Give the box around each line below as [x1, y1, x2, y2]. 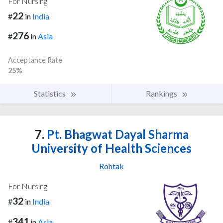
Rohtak [99, 161, 124, 171]
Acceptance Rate [8, 56, 62, 65]
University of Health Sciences [31, 141, 192, 156]
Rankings [146, 89, 179, 99]
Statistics [34, 89, 67, 99]
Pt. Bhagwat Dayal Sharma [44, 127, 189, 142]
